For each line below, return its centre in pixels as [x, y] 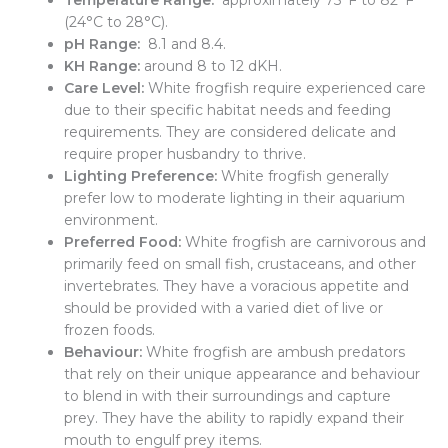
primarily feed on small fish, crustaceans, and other [239, 264]
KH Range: [101, 66]
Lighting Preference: [140, 176]
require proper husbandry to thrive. [184, 154]
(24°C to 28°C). [115, 22]
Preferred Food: [122, 242]
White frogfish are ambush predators [273, 352]
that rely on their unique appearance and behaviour [241, 374]
